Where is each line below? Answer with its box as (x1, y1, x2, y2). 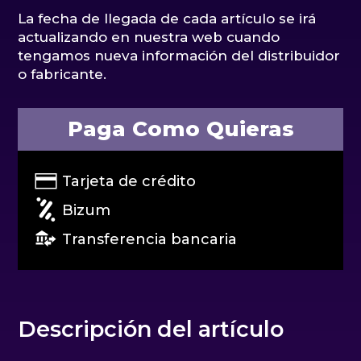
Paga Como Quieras (67, 115, 294, 142)
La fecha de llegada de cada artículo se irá (18, 10, 317, 27)
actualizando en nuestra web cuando (18, 28, 280, 45)
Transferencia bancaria (58, 230, 238, 248)
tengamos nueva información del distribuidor (18, 47, 341, 64)
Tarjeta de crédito (62, 172, 197, 190)
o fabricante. (18, 65, 107, 82)
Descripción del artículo (18, 315, 284, 342)
